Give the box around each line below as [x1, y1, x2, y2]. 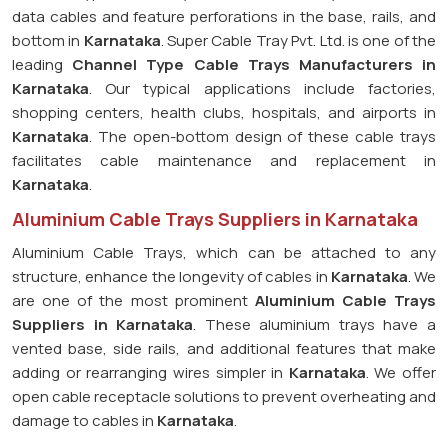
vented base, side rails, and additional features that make [12, 337, 436, 359]
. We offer [365, 361, 436, 383]
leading [12, 53, 73, 75]
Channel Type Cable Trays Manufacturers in [72, 53, 437, 75]
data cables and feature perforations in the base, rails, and [12, 5, 436, 27]
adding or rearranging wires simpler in [12, 361, 289, 383]
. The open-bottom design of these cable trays [89, 125, 436, 147]
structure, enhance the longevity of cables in [12, 265, 331, 287]
